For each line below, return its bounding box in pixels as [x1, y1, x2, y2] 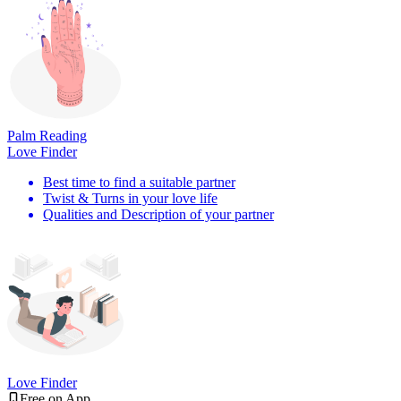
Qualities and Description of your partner [43, 206, 274, 222]
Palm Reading [7, 127, 87, 143]
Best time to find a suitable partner [43, 174, 235, 190]
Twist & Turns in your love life [43, 190, 218, 206]
